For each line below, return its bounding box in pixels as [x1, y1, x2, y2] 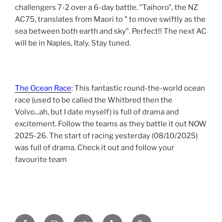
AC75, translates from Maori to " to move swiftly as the [15, 14, 206, 24]
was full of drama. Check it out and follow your [15, 143, 174, 153]
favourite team [15, 155, 67, 165]
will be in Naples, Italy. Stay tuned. [15, 38, 131, 48]
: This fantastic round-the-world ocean [71, 84, 205, 93]
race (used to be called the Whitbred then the [15, 96, 172, 105]
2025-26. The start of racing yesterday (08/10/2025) [15, 131, 198, 141]
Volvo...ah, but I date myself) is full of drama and [15, 108, 179, 117]
